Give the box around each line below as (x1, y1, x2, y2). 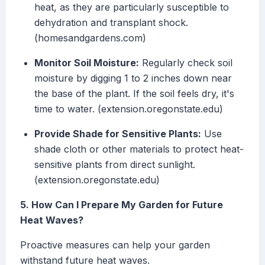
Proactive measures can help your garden (20, 239, 210, 251)
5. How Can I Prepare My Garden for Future (20, 199, 223, 211)
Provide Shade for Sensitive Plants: (34, 128, 201, 140)
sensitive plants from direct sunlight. (34, 159, 195, 171)
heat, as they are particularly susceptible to (34, 1, 229, 14)
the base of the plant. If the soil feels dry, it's (34, 88, 234, 100)
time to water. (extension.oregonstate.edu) (34, 103, 223, 115)
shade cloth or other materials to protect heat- (34, 143, 244, 156)
